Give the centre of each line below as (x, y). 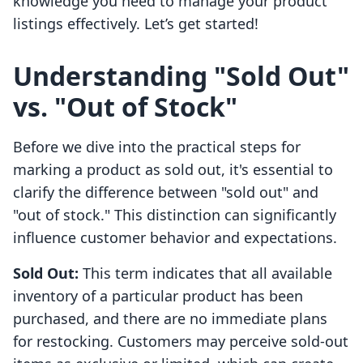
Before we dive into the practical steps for (157, 147)
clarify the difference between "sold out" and (166, 192)
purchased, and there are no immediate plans (170, 319)
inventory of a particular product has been (158, 296)
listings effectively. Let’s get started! (136, 24)
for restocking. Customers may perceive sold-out (181, 342)
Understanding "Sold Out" (181, 76)
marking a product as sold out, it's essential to (173, 170)
